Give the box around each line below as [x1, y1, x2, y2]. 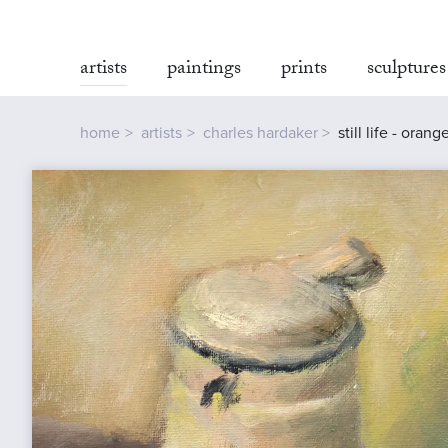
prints [281, 53, 327, 87]
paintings [167, 53, 241, 87]
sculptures [367, 53, 446, 87]
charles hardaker [202, 123, 318, 143]
